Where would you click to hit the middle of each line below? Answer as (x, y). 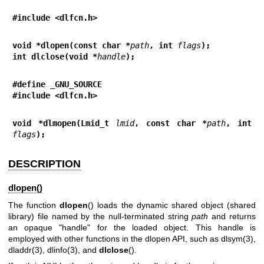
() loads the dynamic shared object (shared (172, 205)
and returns (232, 216)
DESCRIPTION (44, 164)
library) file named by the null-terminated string (100, 216)
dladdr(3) (25, 250)
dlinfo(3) (62, 250)
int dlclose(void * (55, 57)
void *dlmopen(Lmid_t (64, 123)
